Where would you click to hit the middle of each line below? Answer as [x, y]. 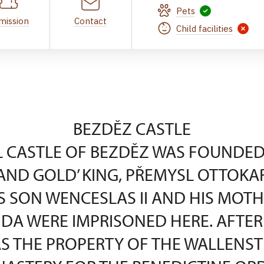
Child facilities [204, 28]
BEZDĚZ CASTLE [132, 128]
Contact [91, 21]
